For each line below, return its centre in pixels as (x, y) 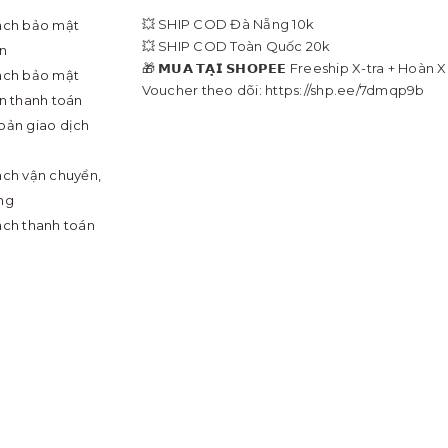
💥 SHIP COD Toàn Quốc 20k (236, 45)
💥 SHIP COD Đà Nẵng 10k (227, 23)
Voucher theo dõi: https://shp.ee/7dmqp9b (283, 89)
